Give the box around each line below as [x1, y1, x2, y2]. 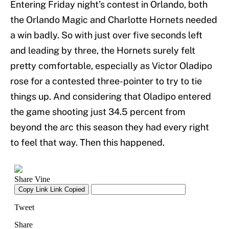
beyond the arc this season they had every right [10, 122, 209, 133]
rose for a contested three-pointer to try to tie [10, 76, 202, 87]
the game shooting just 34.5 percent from [10, 106, 186, 118]
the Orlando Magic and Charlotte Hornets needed [10, 14, 217, 26]
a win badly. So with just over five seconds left [10, 30, 202, 41]
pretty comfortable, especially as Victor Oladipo [10, 60, 212, 72]
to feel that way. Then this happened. [10, 137, 165, 148]
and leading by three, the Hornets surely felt [10, 45, 195, 56]
